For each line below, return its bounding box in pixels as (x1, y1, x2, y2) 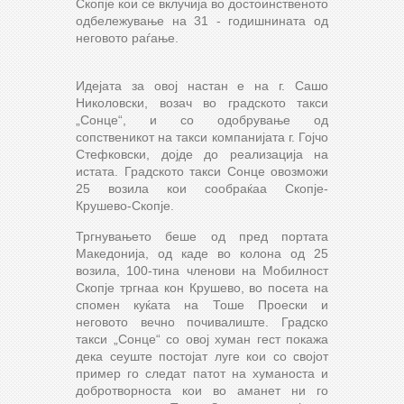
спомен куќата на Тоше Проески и (76, 297, 328, 312)
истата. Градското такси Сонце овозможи (76, 163, 328, 179)
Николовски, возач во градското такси (76, 95, 328, 110)
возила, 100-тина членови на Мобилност (76, 262, 328, 278)
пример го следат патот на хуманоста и (76, 365, 328, 381)
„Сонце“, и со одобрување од (76, 112, 328, 127)
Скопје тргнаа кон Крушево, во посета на (76, 280, 328, 295)
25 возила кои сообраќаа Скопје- (76, 180, 328, 196)
